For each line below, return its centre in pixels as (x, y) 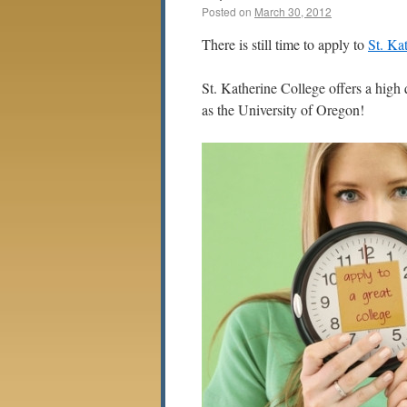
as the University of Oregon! (283, 109)
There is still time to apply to (285, 44)
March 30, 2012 (293, 11)
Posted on (227, 11)
